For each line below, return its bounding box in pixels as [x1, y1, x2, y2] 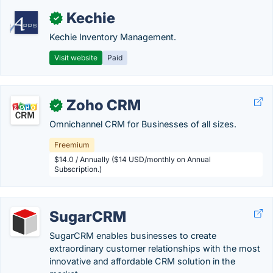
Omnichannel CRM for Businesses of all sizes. [49, 119, 236, 129]
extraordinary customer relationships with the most [49, 243, 260, 253]
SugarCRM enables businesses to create [49, 230, 216, 241]
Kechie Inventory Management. [49, 32, 176, 42]
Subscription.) [54, 165, 102, 174]
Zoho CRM [66, 96, 141, 114]
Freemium [54, 140, 90, 149]
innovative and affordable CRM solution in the [49, 256, 235, 266]
